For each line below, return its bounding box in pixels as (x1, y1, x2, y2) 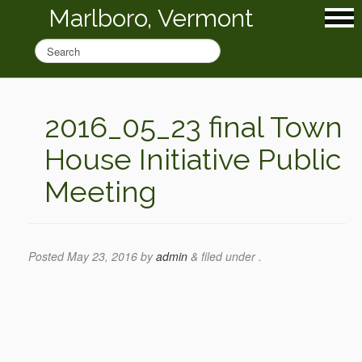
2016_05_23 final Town (44, 110, 343, 144)
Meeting (44, 175, 157, 208)
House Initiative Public (44, 142, 341, 176)
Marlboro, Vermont (48, 4, 254, 32)
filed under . (198, 248, 262, 264)
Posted (28, 248, 67, 264)
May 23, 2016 (67, 248, 137, 264)
